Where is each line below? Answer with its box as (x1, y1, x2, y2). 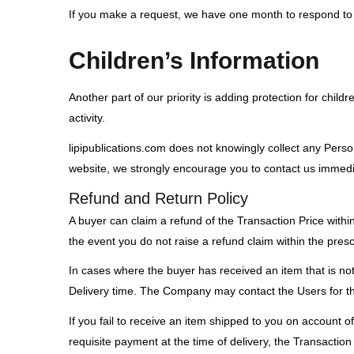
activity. (69, 111, 105, 124)
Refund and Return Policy (69, 189, 248, 207)
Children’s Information (69, 47, 319, 73)
